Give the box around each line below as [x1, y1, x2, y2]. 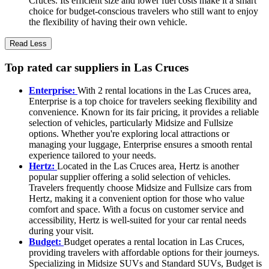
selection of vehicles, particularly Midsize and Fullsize [29, 118, 233, 128]
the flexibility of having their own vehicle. [29, 16, 187, 27]
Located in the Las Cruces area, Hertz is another [57, 161, 239, 172]
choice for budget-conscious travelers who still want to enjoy [29, 5, 258, 16]
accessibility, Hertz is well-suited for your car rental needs [29, 215, 246, 226]
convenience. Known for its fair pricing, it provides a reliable [29, 107, 259, 118]
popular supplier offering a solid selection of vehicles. [29, 172, 231, 183]
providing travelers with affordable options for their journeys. [29, 247, 259, 258]
